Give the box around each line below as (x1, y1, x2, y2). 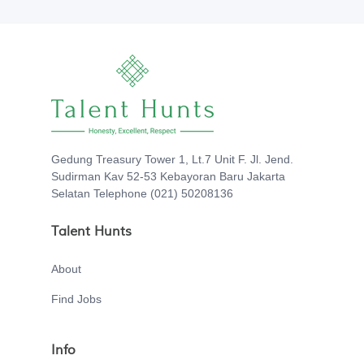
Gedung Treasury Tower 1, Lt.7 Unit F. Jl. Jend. (51, 153, 293, 167)
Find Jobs (51, 292, 102, 306)
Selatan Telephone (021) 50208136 (51, 187, 233, 201)
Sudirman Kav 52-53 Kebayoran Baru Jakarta (51, 170, 285, 184)
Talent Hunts (51, 223, 132, 240)
